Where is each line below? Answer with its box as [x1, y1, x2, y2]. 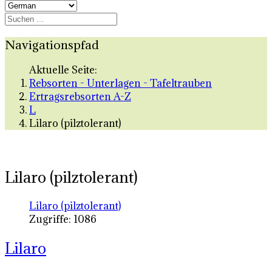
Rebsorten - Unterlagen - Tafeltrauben [29, 76, 212, 90]
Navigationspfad [5, 36, 99, 52]
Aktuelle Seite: [29, 63, 102, 77]
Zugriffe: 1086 [29, 212, 97, 226]
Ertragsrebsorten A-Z [29, 90, 131, 104]
